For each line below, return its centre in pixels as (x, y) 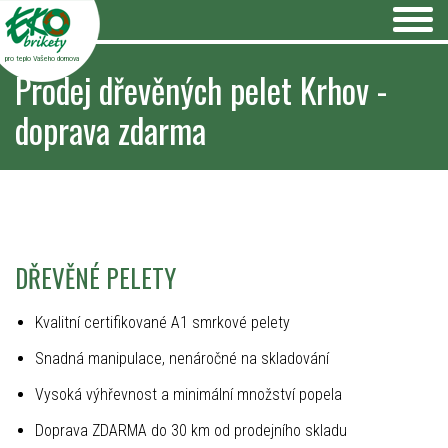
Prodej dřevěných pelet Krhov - (201, 89)
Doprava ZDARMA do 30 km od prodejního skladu (191, 430)
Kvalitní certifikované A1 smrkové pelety (162, 322)
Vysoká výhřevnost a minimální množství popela (188, 394)
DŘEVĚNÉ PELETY (95, 277)
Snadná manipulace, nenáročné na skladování (182, 358)
